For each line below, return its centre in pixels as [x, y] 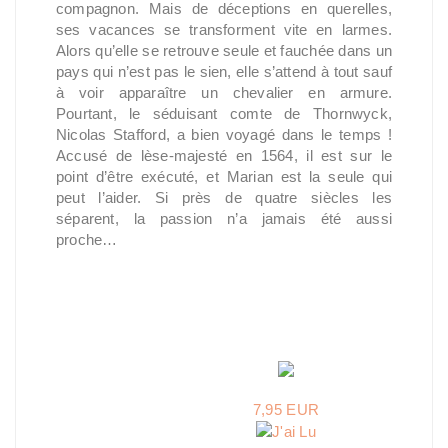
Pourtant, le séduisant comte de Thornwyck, [224, 113]
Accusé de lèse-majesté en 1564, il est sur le [224, 155]
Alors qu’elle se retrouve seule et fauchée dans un [224, 50]
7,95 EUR [286, 409]
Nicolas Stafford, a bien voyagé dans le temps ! [224, 134]
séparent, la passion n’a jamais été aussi [224, 218]
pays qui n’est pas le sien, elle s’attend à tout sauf [224, 71]
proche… [87, 239]
